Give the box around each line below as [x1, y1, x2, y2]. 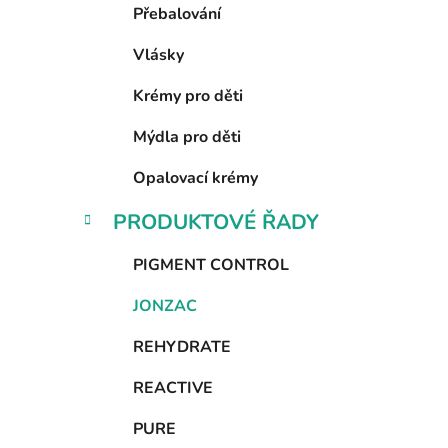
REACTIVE [133, 377, 213, 400]
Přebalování [133, 3, 221, 26]
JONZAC [133, 295, 197, 318]
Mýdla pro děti [133, 126, 241, 149]
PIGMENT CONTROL [133, 254, 289, 277]
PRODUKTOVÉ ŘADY [113, 208, 319, 237]
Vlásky [133, 44, 184, 67]
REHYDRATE [133, 336, 231, 359]
